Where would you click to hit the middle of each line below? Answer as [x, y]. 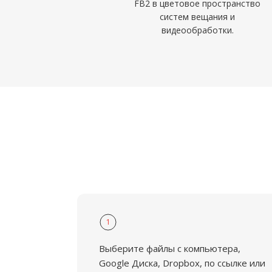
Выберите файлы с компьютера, [170, 248]
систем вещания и [198, 17]
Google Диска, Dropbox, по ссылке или [182, 263]
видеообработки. [197, 30]
